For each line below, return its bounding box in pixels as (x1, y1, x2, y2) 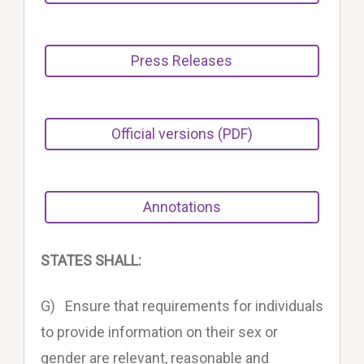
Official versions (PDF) (110, 125, 253, 143)
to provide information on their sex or (40, 323, 278, 341)
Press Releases (131, 52, 233, 70)
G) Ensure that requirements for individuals (40, 297, 323, 315)
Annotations (142, 198, 221, 216)
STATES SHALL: (40, 252, 141, 270)
